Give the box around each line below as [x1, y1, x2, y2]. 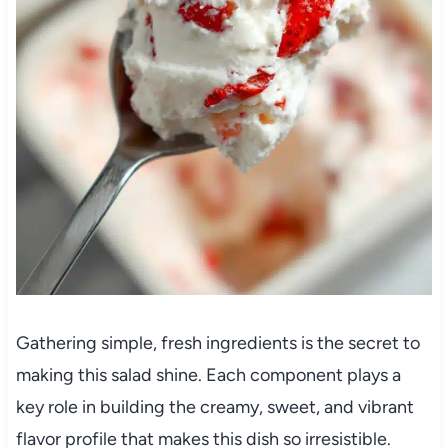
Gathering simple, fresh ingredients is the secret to [15, 332, 420, 355]
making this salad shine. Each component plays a [15, 364, 401, 387]
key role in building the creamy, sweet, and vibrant [15, 396, 414, 419]
